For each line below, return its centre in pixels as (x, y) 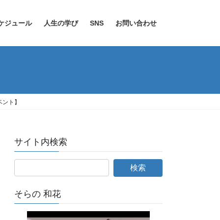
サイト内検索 (41, 142)
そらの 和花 (38, 194)
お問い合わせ (136, 23)
